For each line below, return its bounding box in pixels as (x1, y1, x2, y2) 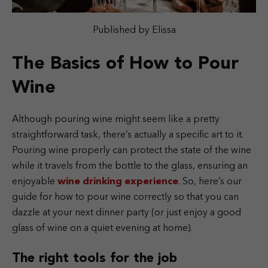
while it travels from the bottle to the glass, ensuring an (12, 161, 248, 171)
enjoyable (12, 176, 57, 187)
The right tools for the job (12, 251, 177, 265)
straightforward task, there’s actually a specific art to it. (12, 130, 243, 140)
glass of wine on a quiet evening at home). (12, 223, 192, 233)
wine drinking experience (57, 176, 178, 187)
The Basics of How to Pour (12, 54, 239, 73)
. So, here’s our (178, 176, 242, 187)
